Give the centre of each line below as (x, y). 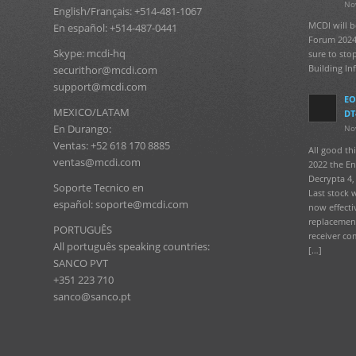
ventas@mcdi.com (97, 162)
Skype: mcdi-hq (89, 53)
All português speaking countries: (132, 246)
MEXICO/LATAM (91, 112)
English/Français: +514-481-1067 (128, 11)
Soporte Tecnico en (99, 187)
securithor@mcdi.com (105, 70)
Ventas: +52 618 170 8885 (112, 145)
